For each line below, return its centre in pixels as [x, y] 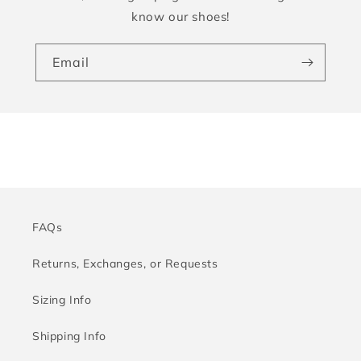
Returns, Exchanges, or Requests [125, 263]
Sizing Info [62, 300]
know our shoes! [180, 17]
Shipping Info [69, 336]
